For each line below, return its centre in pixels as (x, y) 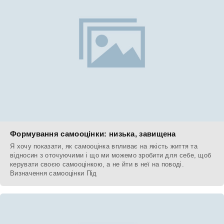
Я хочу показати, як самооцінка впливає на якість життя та (104, 146)
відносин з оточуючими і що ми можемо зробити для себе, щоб (111, 155)
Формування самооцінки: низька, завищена (93, 134)
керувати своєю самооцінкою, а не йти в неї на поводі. (97, 164)
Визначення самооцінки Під (53, 173)
